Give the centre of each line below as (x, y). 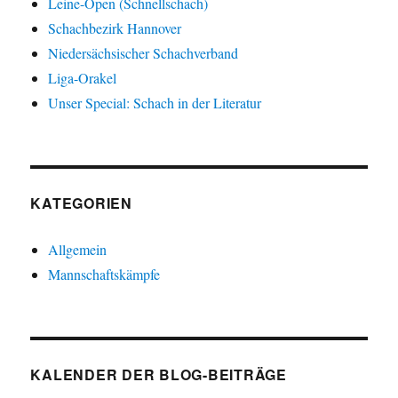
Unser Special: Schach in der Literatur (155, 102)
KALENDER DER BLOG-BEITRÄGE (159, 374)
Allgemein (78, 249)
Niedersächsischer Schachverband (143, 52)
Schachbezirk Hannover (115, 28)
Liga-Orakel (83, 77)
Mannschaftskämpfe (104, 274)
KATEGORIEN (81, 203)
